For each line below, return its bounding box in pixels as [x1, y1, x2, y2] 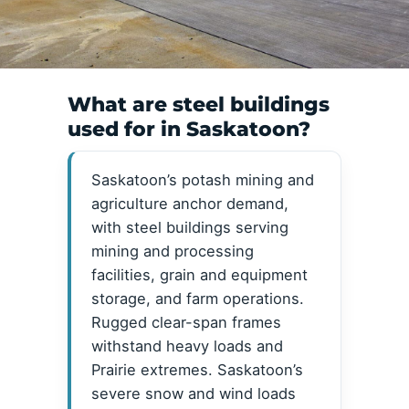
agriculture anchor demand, [91, 194, 288, 214]
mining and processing [91, 242, 254, 261]
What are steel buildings [68, 92, 330, 118]
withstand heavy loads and [91, 337, 283, 356]
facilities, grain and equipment [91, 266, 308, 285]
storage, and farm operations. [91, 289, 304, 309]
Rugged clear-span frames [91, 313, 281, 332]
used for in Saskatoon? [68, 117, 310, 142]
